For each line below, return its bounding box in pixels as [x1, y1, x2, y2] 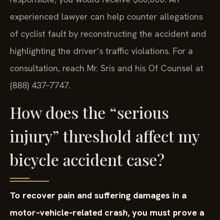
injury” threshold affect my [10, 125, 199, 147]
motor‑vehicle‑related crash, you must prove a [10, 207, 204, 219]
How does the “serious [10, 102, 169, 123]
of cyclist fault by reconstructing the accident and [10, 28, 206, 40]
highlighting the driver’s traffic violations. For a [10, 45, 193, 57]
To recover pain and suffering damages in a [10, 190, 187, 201]
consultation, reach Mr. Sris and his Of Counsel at [10, 62, 203, 74]
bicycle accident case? [10, 149, 165, 170]
